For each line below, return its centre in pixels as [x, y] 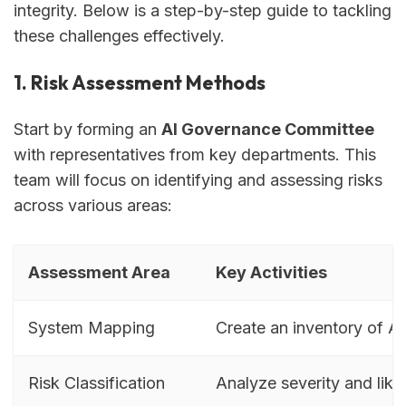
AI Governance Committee [268, 129]
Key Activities [271, 273]
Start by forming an [87, 129]
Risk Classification [97, 383]
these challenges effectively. [119, 35]
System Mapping [92, 328]
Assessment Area [99, 273]
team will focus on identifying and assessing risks [198, 179]
